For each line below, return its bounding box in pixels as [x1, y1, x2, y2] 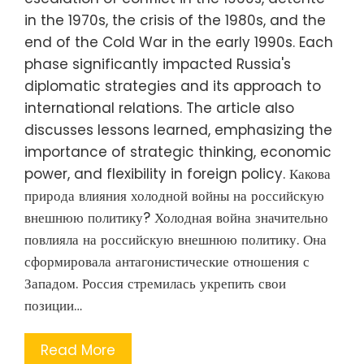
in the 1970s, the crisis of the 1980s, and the [24, 10, 326, 30]
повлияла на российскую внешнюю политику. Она [24, 229, 327, 249]
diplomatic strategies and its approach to [24, 76, 321, 96]
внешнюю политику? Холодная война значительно [24, 207, 328, 227]
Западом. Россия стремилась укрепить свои [24, 273, 286, 293]
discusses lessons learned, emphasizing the [24, 119, 332, 140]
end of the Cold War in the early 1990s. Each [24, 32, 333, 52]
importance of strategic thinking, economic [24, 141, 331, 162]
